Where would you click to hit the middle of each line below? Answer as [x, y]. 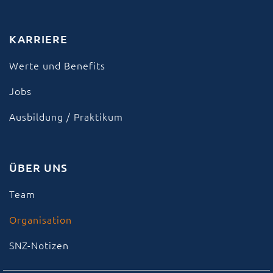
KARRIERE [38, 38]
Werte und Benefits [57, 65]
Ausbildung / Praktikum [66, 116]
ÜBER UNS [38, 167]
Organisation [41, 219]
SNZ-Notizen [39, 245]
